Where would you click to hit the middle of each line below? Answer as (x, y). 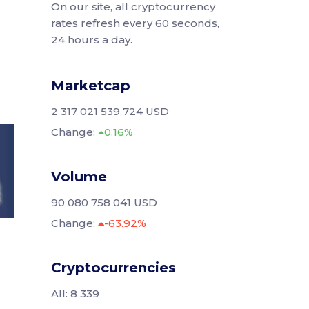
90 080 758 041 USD (104, 202)
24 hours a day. (91, 40)
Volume (79, 177)
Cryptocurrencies (113, 268)
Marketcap (90, 86)
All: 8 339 (75, 293)
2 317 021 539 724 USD (110, 111)
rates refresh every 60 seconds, (135, 23)
